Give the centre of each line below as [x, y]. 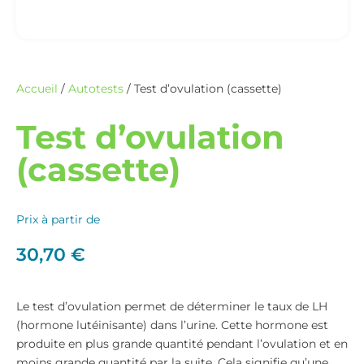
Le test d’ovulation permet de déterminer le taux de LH [172, 306]
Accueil [37, 89]
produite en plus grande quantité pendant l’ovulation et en [182, 344]
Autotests [96, 89]
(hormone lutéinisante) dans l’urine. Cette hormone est [172, 325]
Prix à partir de [58, 219]
